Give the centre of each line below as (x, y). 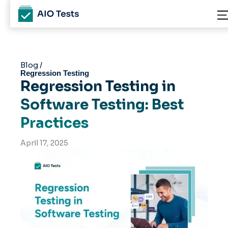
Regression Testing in (98, 86)
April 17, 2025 (44, 143)
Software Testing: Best (102, 105)
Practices (54, 123)
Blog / (31, 65)
